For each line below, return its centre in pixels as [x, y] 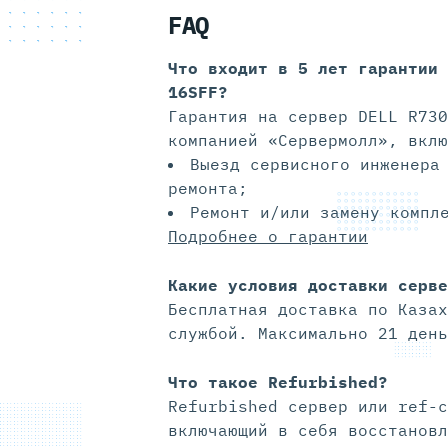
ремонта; [208, 188]
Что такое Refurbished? [278, 382]
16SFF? [198, 92]
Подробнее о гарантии [268, 236]
